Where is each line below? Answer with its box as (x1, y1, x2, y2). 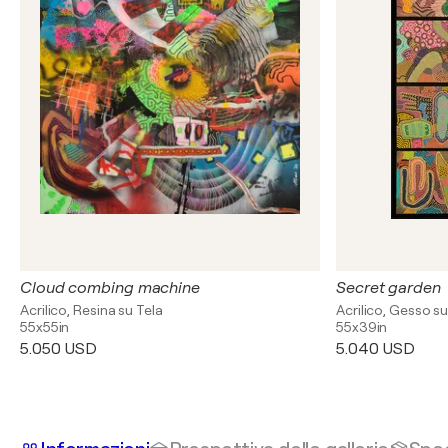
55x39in (336, 319, 388, 335)
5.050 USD (20, 340, 98, 358)
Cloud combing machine (20, 279, 200, 297)
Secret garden (336, 279, 441, 297)
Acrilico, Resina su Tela (20, 302, 163, 318)
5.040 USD (336, 340, 416, 358)
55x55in (20, 319, 70, 335)
